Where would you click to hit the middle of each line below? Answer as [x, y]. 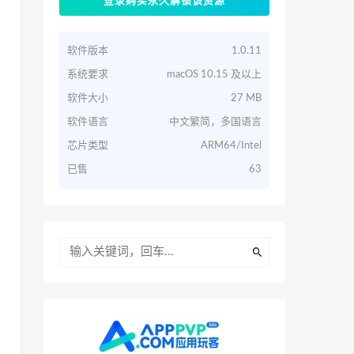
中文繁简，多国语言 [215, 122]
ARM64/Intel [231, 146]
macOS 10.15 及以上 [214, 75]
